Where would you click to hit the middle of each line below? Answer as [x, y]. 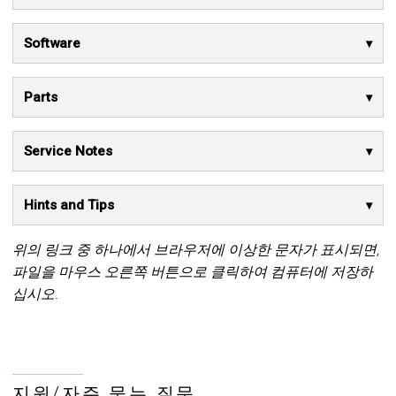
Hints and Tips [69, 205]
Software [52, 43]
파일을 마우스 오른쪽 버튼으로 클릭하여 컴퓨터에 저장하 [193, 272]
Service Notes [68, 151]
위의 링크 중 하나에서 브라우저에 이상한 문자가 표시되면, [196, 250]
